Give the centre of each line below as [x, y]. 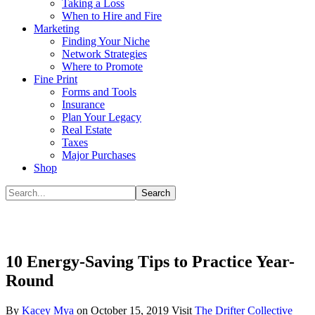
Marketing [57, 28]
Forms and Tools [99, 92]
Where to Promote [102, 66]
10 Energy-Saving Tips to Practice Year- [150, 261]
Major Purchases [99, 155]
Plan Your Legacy [102, 117]
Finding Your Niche [106, 41]
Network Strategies [104, 54]
